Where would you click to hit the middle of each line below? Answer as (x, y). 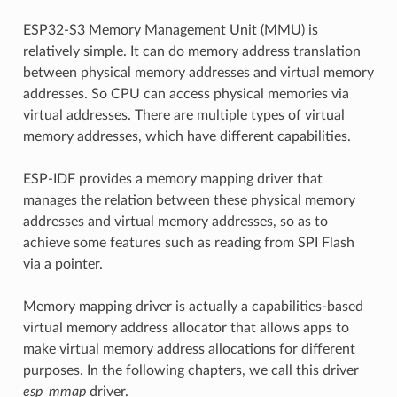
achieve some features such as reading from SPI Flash (188, 242)
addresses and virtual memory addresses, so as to (175, 221)
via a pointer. (62, 264)
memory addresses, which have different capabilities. (187, 136)
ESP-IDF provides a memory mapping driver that (172, 179)
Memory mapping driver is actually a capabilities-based (193, 306)
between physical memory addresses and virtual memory (198, 72)
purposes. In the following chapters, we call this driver (191, 370)
